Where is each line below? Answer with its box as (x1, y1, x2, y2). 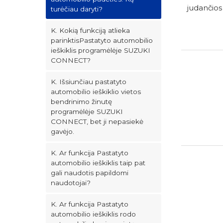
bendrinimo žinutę (51, 98, 112, 106)
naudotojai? (51, 179, 91, 187)
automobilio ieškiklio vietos (51, 88, 141, 96)
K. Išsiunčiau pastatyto (51, 78, 126, 86)
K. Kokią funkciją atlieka (51, 26, 130, 34)
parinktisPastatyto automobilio (51, 36, 153, 44)
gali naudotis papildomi (51, 169, 128, 177)
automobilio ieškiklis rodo (51, 210, 136, 218)
